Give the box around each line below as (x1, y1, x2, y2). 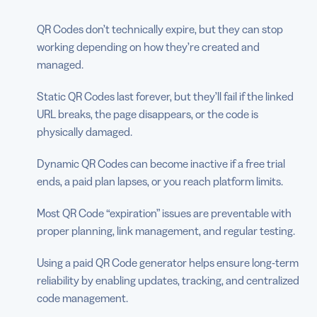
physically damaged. (37, 124, 132, 139)
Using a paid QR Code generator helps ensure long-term (37, 255, 299, 270)
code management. (37, 290, 128, 305)
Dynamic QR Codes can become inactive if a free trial (37, 156, 285, 171)
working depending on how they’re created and (37, 39, 260, 54)
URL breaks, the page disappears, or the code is (37, 106, 258, 121)
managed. (37, 57, 83, 71)
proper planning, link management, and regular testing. (37, 223, 295, 238)
